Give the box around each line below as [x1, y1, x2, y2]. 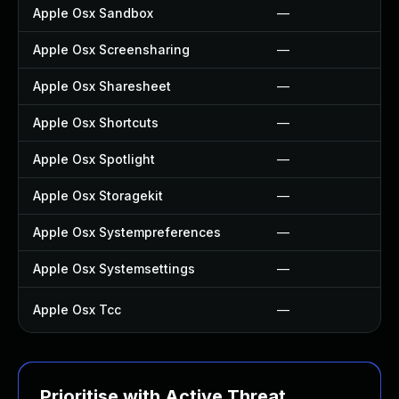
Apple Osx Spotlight [33, 151, 155, 167]
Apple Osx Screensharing [33, 42, 190, 57]
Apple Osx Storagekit [33, 188, 163, 203]
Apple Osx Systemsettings [33, 261, 195, 276]
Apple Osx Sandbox [33, 5, 153, 20]
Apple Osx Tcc [33, 302, 121, 317]
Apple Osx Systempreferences [33, 224, 221, 240]
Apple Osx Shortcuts [33, 115, 159, 130]
